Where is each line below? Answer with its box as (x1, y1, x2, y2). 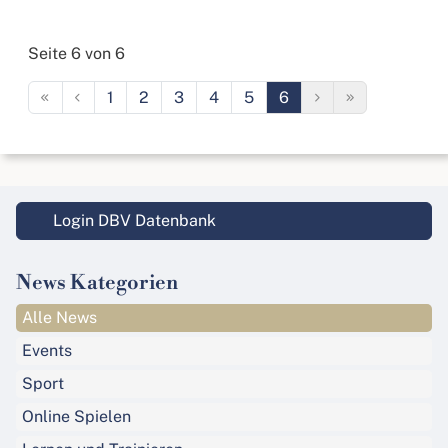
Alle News (22, 308, 97, 328)
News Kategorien (16, 271, 178, 297)
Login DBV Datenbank (49, 211, 216, 231)
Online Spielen (22, 407, 131, 427)
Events (22, 341, 72, 361)
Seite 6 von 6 (28, 44, 125, 64)
